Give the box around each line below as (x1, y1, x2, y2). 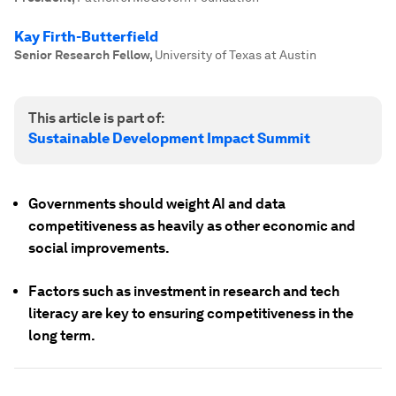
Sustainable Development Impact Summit (28, 130, 310, 147)
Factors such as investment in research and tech (28, 283, 339, 300)
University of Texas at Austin (155, 48, 316, 62)
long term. (28, 327, 95, 344)
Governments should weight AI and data (28, 195, 286, 212)
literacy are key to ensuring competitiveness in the (28, 305, 354, 322)
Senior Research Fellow (14, 48, 149, 62)
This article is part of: (28, 110, 164, 126)
